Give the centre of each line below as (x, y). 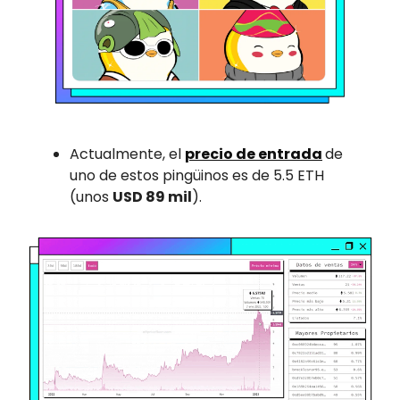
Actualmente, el (127, 154)
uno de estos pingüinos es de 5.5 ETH (197, 176)
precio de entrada (254, 154)
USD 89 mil (152, 197)
